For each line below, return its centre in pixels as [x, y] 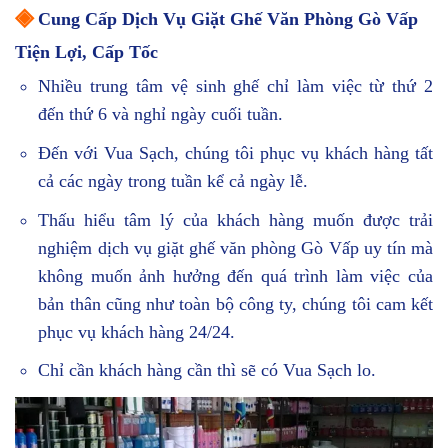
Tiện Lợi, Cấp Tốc [86, 51]
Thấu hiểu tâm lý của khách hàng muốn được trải [235, 219]
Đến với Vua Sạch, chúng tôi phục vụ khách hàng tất [235, 152]
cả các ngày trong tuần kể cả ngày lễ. [173, 180]
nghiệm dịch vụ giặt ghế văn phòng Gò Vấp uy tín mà [235, 247]
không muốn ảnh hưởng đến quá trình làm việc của [235, 275]
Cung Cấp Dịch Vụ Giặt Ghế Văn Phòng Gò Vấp [225, 18]
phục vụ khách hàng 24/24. [137, 331]
